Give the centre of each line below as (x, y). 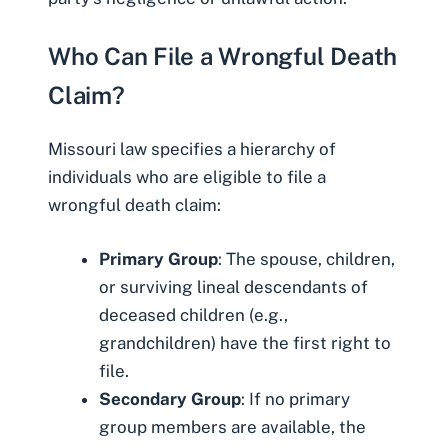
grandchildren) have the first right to (245, 342)
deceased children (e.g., (193, 314)
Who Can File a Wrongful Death (223, 56)
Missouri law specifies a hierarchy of (192, 149)
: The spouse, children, (306, 258)
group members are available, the (232, 426)
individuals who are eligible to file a (187, 177)
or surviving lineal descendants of (233, 286)
